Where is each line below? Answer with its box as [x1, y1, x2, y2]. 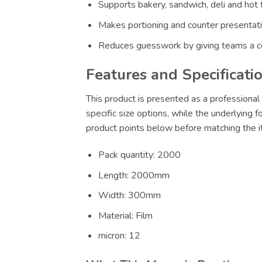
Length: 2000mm [98, 168, 170, 182]
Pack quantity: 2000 [98, 149, 181, 162]
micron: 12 [98, 229, 140, 243]
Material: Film [98, 209, 153, 222]
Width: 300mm [98, 189, 161, 202]
